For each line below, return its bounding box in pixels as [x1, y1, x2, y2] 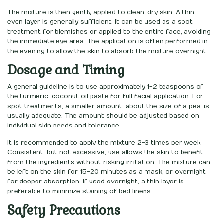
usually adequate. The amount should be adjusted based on [7, 111, 199, 120]
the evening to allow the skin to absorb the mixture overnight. [7, 47, 208, 55]
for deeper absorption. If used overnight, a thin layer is [7, 177, 184, 185]
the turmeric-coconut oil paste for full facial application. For [7, 92, 203, 100]
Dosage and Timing [7, 61, 125, 78]
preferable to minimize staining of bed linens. [7, 187, 152, 195]
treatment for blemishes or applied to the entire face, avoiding [7, 27, 211, 36]
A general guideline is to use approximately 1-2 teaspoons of [7, 82, 203, 91]
